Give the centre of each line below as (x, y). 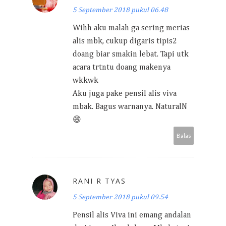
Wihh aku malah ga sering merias (131, 28)
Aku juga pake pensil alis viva (125, 94)
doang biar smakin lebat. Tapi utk (131, 54)
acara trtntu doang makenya (122, 67)
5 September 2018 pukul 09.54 (120, 197)
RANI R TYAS (99, 181)
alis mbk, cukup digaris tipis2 (125, 41)
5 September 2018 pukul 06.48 (120, 10)
